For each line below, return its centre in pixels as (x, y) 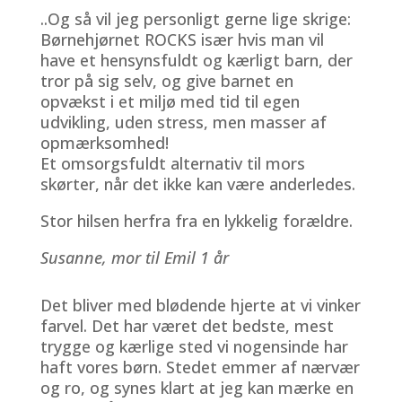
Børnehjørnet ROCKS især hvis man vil (182, 39)
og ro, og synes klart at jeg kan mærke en (197, 387)
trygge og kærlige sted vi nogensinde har (194, 346)
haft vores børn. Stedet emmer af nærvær (200, 367)
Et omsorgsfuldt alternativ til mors (172, 163)
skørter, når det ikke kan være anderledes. (197, 184)
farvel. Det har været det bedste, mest (187, 325)
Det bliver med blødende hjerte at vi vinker (200, 305)
